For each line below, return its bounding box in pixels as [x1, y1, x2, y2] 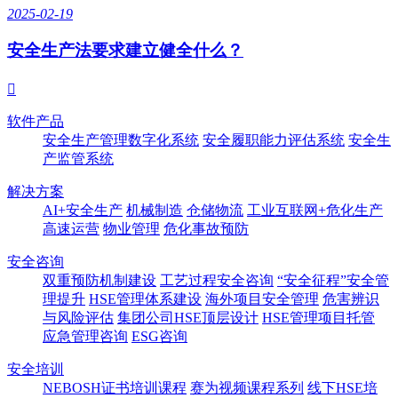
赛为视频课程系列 [190, 379, 304, 395]
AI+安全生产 [43, 202, 123, 218]
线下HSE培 [307, 379, 378, 395]
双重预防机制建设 [43, 272, 156, 288]
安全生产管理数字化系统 [43, 131, 199, 147]
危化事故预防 [163, 220, 249, 236]
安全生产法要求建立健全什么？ [7, 40, 243, 60]
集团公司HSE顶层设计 [117, 309, 259, 325]
